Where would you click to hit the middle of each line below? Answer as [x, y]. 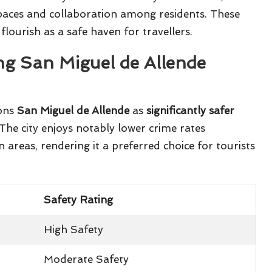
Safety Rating [79, 200]
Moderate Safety [87, 260]
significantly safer [190, 111]
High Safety [74, 230]
